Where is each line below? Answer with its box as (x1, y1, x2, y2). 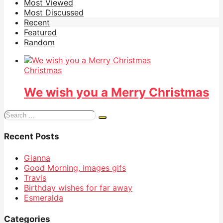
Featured (24, 27, 57, 37)
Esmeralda (24, 192, 63, 203)
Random (24, 37, 55, 47)
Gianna (24, 152, 50, 163)
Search (3, 109, 29, 119)
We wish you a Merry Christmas (24, 85, 209, 100)
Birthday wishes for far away (24, 182, 132, 193)
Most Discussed (24, 7, 84, 17)
